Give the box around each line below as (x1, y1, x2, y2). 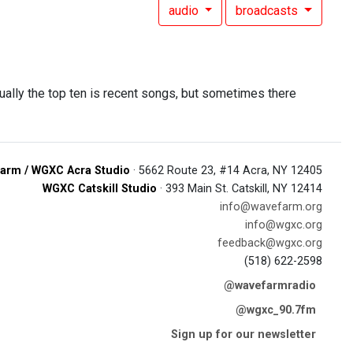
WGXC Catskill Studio (43, 182, 157, 195)
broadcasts (236, 3, 302, 18)
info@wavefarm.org (220, 200, 322, 214)
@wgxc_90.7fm (236, 303, 316, 317)
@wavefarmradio (224, 279, 316, 292)
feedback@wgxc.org (217, 236, 322, 250)
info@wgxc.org (245, 218, 322, 232)
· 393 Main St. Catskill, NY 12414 (157, 182, 322, 195)
